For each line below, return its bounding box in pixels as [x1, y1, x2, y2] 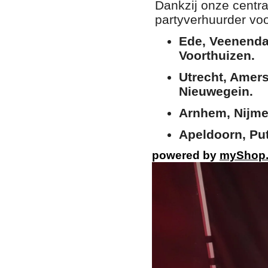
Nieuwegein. [179, 84, 253, 99]
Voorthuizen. [179, 48, 255, 63]
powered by [152, 149, 220, 162]
